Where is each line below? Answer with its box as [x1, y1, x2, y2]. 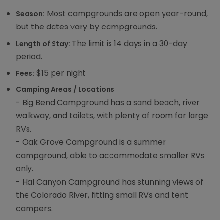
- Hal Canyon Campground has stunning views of [16, 176, 204, 188]
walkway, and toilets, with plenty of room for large [16, 110, 209, 122]
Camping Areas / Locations [16, 84, 115, 95]
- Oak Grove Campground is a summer [16, 137, 166, 148]
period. [16, 51, 43, 62]
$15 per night [34, 67, 86, 79]
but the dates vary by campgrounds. [16, 21, 158, 33]
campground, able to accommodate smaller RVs [16, 150, 205, 162]
